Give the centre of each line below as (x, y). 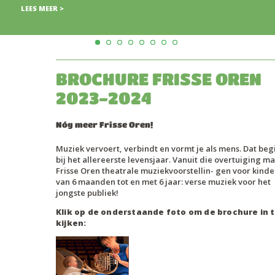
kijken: (71, 223)
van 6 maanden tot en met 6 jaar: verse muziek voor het (163, 182)
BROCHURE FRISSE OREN (159, 79)
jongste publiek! (87, 193)
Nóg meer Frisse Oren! (104, 124)
